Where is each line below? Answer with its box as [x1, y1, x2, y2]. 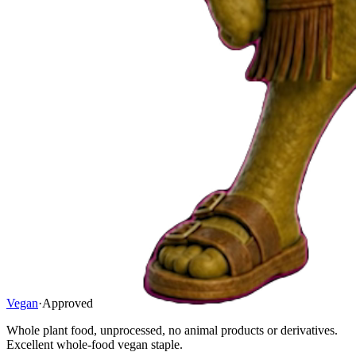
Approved [42, 296, 93, 311]
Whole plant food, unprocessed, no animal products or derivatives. [6, 323, 338, 338]
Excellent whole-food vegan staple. [6, 338, 183, 352]
